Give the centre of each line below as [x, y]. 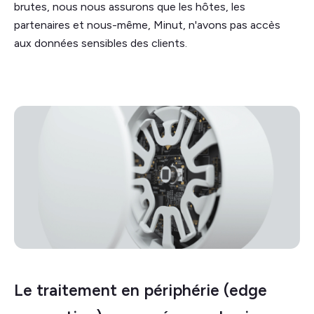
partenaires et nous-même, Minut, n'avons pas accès [147, 25]
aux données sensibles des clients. [101, 43]
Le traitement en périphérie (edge [141, 290]
